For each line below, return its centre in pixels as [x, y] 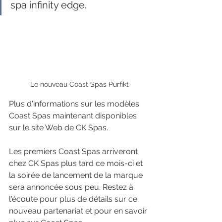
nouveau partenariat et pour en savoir [79, 211]
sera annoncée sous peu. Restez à [72, 187]
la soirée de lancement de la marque [77, 175]
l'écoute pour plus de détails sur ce [74, 199]
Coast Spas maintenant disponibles [74, 115]
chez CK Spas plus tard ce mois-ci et [77, 163]
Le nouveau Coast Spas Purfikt [79, 84]
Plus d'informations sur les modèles [75, 104]
